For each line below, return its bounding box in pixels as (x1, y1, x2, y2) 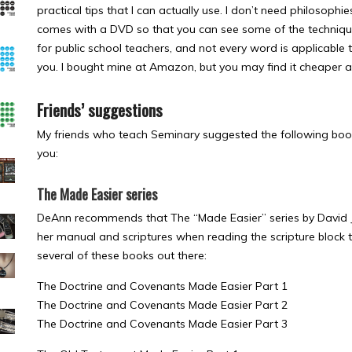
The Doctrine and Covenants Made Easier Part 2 (37, 298, 288, 312)
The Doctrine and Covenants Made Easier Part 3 (37, 317, 288, 331)
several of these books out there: (37, 248, 207, 262)
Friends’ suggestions (37, 97, 163, 122)
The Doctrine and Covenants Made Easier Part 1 (37, 279, 288, 293)
